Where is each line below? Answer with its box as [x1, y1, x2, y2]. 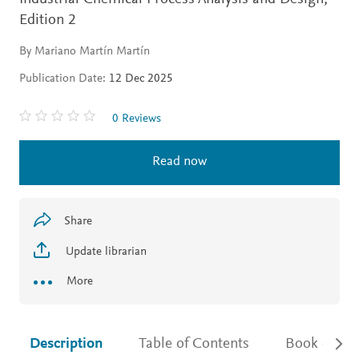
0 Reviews [112, 112, 161, 125]
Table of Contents [138, 336, 249, 352]
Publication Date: [19, 72, 106, 85]
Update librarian [63, 245, 147, 258]
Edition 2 [19, 12, 76, 28]
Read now [152, 155, 207, 169]
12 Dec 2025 [106, 72, 173, 85]
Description [29, 336, 103, 352]
